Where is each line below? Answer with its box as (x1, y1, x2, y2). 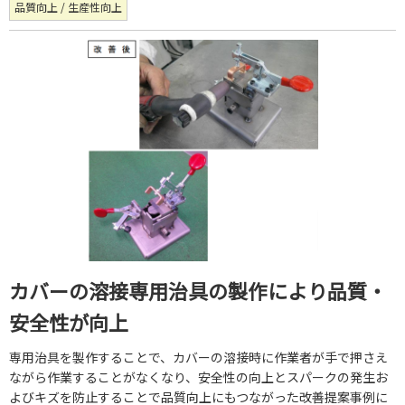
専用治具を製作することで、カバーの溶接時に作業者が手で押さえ (9, 348, 388, 367)
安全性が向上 (9, 307, 128, 337)
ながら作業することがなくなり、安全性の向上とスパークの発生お (9, 368, 388, 387)
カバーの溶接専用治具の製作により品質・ (9, 276, 387, 306)
